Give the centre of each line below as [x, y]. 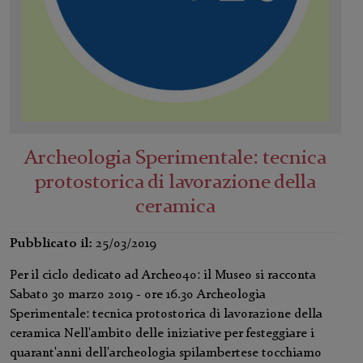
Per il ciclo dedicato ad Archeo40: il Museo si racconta [163, 275]
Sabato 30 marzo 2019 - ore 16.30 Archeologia [138, 295]
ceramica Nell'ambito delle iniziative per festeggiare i [162, 334]
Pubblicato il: [51, 244]
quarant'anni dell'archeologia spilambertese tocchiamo [166, 353]
